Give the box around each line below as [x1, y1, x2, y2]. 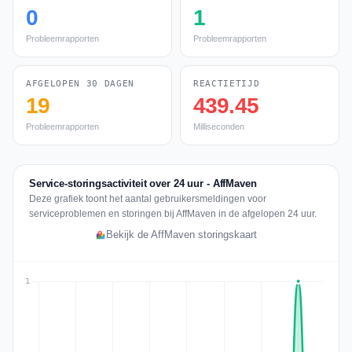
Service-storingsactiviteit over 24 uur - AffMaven [29, 178, 257, 189]
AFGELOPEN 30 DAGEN [26, 79, 134, 89]
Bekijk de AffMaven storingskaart [106, 229, 257, 240]
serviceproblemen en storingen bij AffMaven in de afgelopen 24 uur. [29, 208, 317, 219]
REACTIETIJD [193, 79, 260, 89]
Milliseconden [193, 122, 244, 131]
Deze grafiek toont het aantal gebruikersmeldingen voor [29, 193, 266, 204]
